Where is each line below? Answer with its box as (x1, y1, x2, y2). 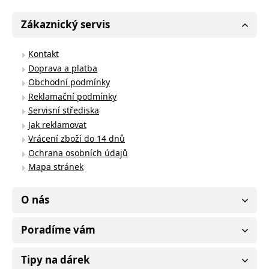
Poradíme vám (21, 223, 95, 237)
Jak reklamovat (28, 118, 86, 130)
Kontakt (28, 48, 59, 59)
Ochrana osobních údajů (28, 147, 128, 159)
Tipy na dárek (21, 253, 90, 267)
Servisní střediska (28, 104, 99, 116)
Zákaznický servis (21, 17, 110, 31)
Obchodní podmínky (28, 76, 110, 88)
